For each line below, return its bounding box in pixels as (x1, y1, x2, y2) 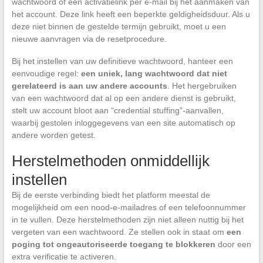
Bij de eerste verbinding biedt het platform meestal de (11, 190, 210, 200)
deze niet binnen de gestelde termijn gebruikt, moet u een (11, 22, 226, 32)
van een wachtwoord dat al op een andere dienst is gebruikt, (11, 93, 236, 103)
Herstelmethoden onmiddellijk (11, 152, 210, 170)
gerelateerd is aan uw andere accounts (11, 81, 167, 91)
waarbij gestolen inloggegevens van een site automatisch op (11, 118, 235, 128)
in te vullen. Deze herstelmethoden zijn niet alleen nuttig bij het (11, 215, 244, 225)
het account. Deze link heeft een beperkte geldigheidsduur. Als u (11, 9, 250, 19)
